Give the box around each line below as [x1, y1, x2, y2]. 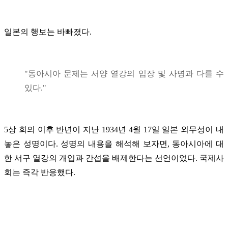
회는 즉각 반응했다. [4, 167, 75, 177]
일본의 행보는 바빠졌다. [4, 27, 92, 36]
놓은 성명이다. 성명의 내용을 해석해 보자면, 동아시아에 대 [4, 139, 224, 148]
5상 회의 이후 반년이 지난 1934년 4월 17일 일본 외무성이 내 [4, 125, 224, 134]
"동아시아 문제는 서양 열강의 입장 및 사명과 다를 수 [24, 69, 224, 78]
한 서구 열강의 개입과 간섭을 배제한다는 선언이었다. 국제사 [4, 153, 224, 162]
